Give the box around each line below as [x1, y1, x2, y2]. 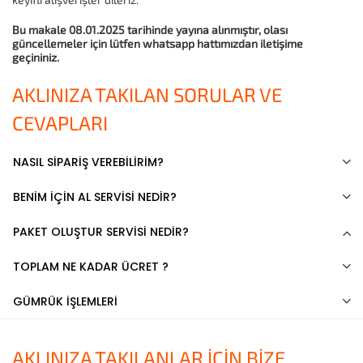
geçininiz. [12, 50, 59, 65]
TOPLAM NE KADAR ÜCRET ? [13, 258, 169, 275]
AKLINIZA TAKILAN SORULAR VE [12, 83, 282, 107]
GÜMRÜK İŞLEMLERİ [13, 293, 117, 310]
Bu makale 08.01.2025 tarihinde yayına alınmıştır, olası [12, 23, 288, 37]
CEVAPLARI [12, 111, 108, 135]
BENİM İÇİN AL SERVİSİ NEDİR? [13, 189, 177, 206]
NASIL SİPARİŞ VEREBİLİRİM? [13, 154, 164, 171]
